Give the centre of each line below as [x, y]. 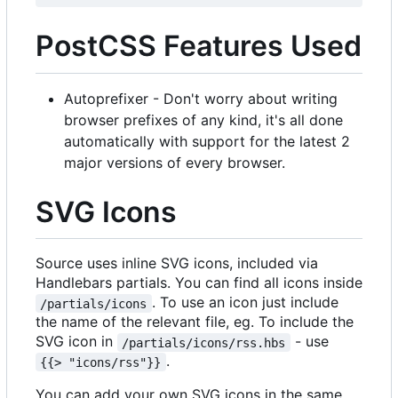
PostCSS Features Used [199, 46]
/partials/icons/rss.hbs [204, 342]
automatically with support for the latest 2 [207, 141]
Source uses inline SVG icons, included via [177, 263]
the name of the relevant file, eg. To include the [195, 322]
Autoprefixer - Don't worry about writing [201, 98]
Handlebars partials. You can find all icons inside [199, 283]
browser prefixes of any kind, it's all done [203, 119]
